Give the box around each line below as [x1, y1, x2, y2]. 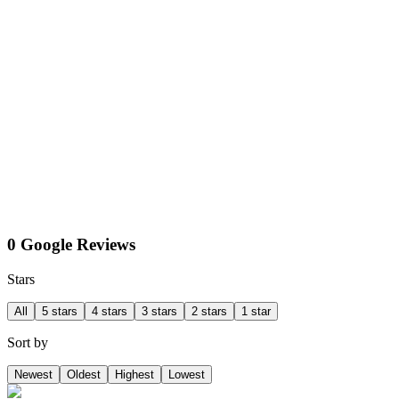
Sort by [7, 334, 48, 350]
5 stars [42, 304, 77, 318]
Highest [115, 367, 154, 381]
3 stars [142, 304, 177, 318]
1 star [241, 304, 271, 318]
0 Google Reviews [7, 234, 135, 254]
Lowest [168, 367, 205, 381]
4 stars [92, 304, 127, 318]
